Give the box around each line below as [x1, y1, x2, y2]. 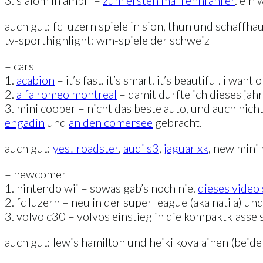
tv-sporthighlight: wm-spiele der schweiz [5, 33, 210, 48]
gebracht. [153, 115, 202, 130]
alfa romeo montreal [16, 87, 117, 102]
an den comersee [69, 115, 153, 130]
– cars [5, 59, 34, 73]
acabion [16, 73, 55, 87]
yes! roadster [53, 141, 119, 156]
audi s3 [123, 141, 159, 156]
